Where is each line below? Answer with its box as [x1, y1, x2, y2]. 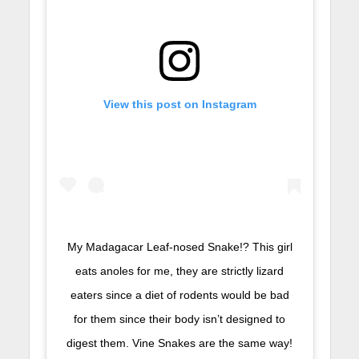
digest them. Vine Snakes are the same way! [67, 337, 292, 350]
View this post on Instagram [103, 97, 256, 111]
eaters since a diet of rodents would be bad [70, 288, 289, 302]
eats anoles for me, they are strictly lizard [75, 264, 284, 278]
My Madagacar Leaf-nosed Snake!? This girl [67, 240, 292, 254]
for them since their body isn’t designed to [74, 313, 285, 326]
